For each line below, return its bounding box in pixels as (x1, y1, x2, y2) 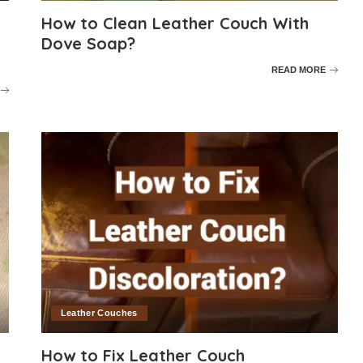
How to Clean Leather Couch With (41, 13, 309, 34)
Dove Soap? (41, 33, 135, 54)
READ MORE (271, 64, 327, 75)
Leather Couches (60, 307, 138, 318)
